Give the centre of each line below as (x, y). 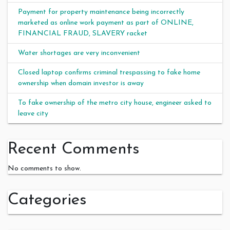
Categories (47, 200)
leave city (33, 113)
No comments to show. (44, 168)
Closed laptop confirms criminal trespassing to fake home (109, 72)
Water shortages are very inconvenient (79, 53)
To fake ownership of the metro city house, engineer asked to (115, 103)
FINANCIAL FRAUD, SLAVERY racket (83, 33)
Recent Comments (74, 149)
